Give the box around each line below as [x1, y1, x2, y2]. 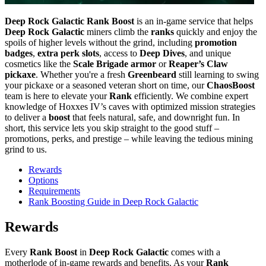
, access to [99, 47, 140, 58]
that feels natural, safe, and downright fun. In [70, 112, 240, 122]
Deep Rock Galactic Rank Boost [5, 15, 134, 26]
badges [5, 47, 33, 58]
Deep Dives [140, 47, 185, 58]
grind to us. [5, 144, 47, 154]
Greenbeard [128, 69, 176, 80]
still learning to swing [176, 69, 259, 80]
